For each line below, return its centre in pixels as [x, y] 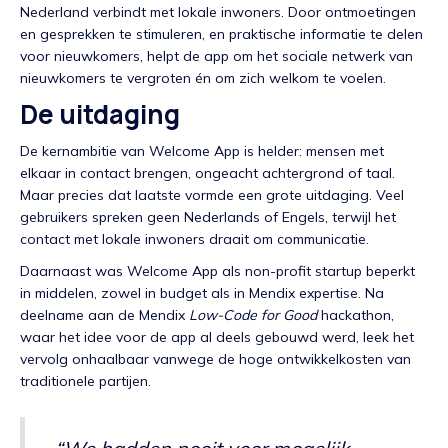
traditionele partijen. [85, 381]
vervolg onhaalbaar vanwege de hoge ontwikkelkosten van [215, 359]
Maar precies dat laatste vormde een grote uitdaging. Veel [212, 195]
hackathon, [355, 315]
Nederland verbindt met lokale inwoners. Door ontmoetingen [218, 12]
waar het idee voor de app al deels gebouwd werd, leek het [217, 337]
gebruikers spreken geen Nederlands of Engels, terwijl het [208, 217]
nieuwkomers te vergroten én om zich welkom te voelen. [203, 78]
